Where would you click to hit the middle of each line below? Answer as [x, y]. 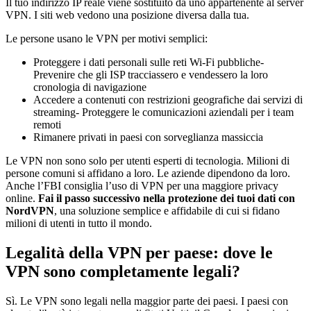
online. [22, 199]
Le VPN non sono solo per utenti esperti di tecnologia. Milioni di [148, 161]
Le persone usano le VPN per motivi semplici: [107, 39]
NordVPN [30, 211]
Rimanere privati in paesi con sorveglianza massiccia [148, 137]
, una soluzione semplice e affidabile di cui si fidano [167, 211]
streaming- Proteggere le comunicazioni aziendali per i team [163, 112]
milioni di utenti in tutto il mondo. [79, 224]
